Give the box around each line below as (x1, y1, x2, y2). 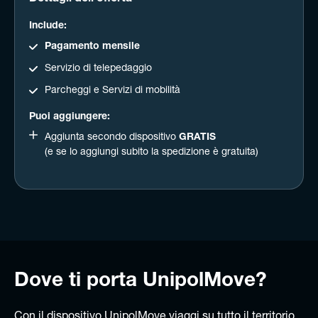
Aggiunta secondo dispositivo (45, 132, 179, 143)
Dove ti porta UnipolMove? (14, 271, 267, 292)
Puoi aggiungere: (29, 111, 110, 122)
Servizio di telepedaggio (45, 63, 152, 74)
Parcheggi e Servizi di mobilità (45, 85, 180, 96)
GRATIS (179, 132, 216, 143)
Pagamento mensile (45, 41, 140, 52)
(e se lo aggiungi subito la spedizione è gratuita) (45, 147, 258, 158)
